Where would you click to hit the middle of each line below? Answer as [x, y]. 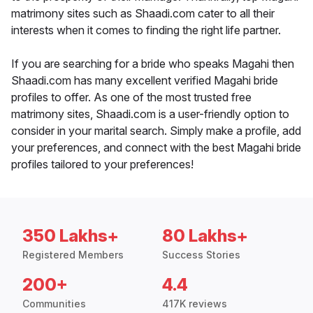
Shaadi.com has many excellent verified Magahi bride [145, 81]
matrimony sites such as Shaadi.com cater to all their [143, 14]
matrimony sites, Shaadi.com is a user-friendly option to [150, 114]
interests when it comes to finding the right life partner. [146, 30]
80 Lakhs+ [205, 236]
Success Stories [201, 255]
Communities [54, 304]
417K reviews [195, 304]
